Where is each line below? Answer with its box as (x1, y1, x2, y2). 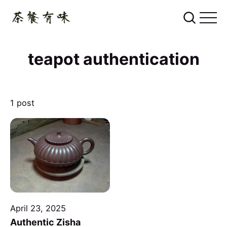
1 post (10, 98, 34, 108)
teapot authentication (27, 49, 200, 69)
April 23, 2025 (10, 203, 66, 214)
